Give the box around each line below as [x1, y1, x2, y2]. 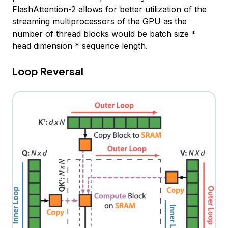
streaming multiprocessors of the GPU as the [12, 16, 187, 26]
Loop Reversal [12, 64, 83, 77]
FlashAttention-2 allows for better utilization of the [12, 4, 207, 14]
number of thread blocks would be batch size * [12, 28, 196, 39]
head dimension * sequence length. [12, 40, 148, 51]
